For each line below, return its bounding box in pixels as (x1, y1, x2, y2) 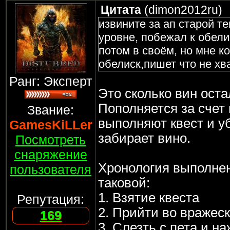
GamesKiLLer (9, 118, 92, 132)
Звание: (27, 103, 74, 117)
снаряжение (14, 147, 87, 162)
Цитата (100, 3, 141, 16)
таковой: (98, 176, 150, 190)
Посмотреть (15, 132, 86, 147)
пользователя (10, 162, 91, 177)
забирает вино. (98, 131, 190, 145)
